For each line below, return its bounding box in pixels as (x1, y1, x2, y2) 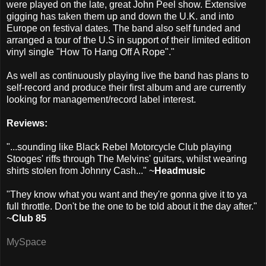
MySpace (7, 237, 46, 248)
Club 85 (12, 213, 46, 224)
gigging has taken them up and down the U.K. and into (7, 11, 234, 22)
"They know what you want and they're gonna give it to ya (7, 189, 247, 200)
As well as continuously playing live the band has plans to (7, 71, 249, 81)
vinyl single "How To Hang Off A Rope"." (7, 47, 175, 58)
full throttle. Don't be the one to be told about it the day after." (7, 201, 257, 212)
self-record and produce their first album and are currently (7, 83, 246, 93)
